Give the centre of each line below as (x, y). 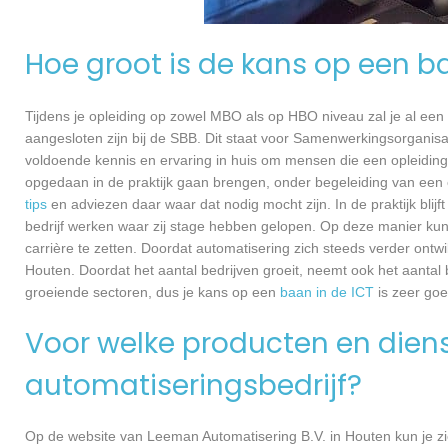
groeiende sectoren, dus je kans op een (152, 291)
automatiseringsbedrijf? (193, 385)
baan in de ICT (327, 291)
